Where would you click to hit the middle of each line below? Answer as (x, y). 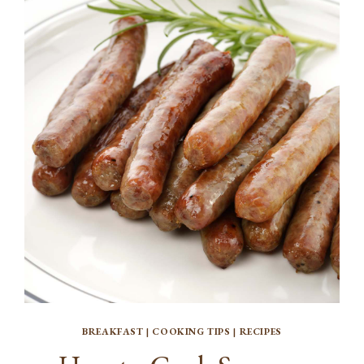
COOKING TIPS (191, 332)
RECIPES (260, 332)
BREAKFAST (113, 332)
